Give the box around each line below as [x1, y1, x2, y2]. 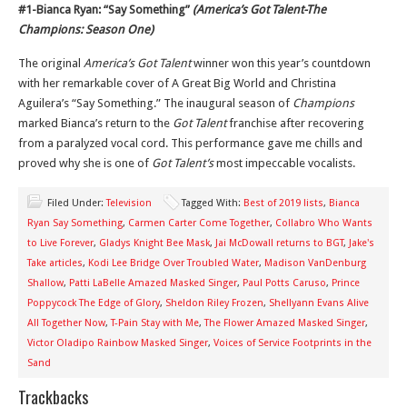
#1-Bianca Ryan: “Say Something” [18, 3, 193, 16]
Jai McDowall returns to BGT [215, 237, 343, 249]
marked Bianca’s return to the [18, 116, 173, 130]
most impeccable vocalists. [216, 156, 355, 170]
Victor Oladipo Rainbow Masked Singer [27, 337, 208, 349]
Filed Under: [47, 197, 106, 209]
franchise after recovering [229, 116, 364, 130]
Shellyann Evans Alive [269, 297, 369, 309]
